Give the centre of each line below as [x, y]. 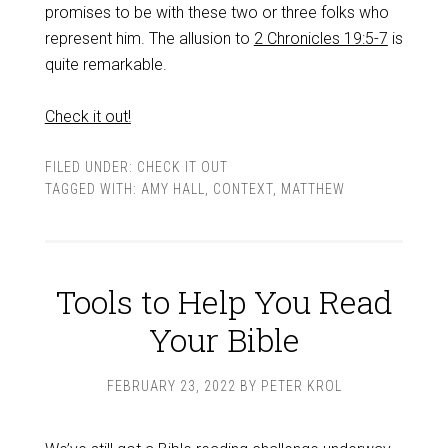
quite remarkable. [105, 64]
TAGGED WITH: [92, 189]
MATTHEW [312, 189]
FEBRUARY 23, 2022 [171, 386]
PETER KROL [301, 386]
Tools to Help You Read [224, 301]
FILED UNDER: [90, 167]
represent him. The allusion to [149, 38]
